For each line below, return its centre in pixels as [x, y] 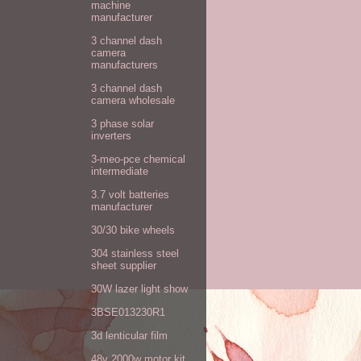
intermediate [120, 171]
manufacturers [124, 64]
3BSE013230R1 [128, 312]
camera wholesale [133, 100]
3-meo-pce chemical [138, 159]
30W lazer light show [139, 288]
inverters [111, 135]
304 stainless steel [135, 253]
